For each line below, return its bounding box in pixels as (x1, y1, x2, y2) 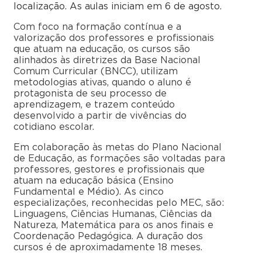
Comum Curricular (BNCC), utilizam (13, 67, 178, 77)
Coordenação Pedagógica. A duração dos (13, 232, 203, 242)
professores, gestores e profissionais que (13, 165, 205, 175)
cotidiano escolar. (13, 122, 94, 132)
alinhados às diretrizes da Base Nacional (13, 56, 201, 65)
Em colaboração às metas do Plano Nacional (13, 143, 222, 153)
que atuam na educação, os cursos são (13, 44, 190, 54)
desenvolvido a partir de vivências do (13, 111, 187, 121)
